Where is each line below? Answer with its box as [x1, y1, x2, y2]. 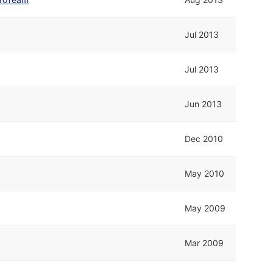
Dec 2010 [185, 133, 224, 144]
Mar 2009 [185, 237, 224, 248]
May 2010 [185, 168, 225, 179]
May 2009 [185, 202, 226, 213]
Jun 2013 [185, 98, 222, 109]
